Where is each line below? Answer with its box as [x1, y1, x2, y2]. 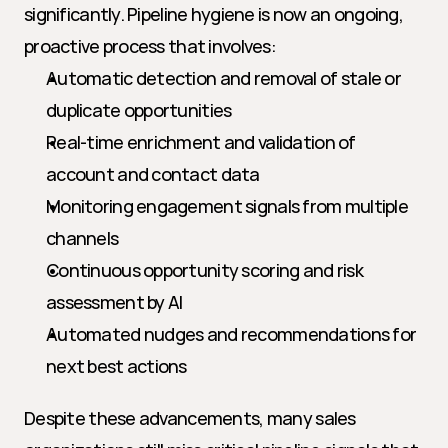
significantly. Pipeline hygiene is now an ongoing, [24, 2, 403, 26]
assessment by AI [46, 290, 183, 314]
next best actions [46, 354, 187, 378]
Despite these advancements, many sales [24, 406, 356, 430]
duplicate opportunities [46, 98, 232, 122]
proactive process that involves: [24, 34, 276, 58]
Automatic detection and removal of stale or [46, 66, 402, 90]
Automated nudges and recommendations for [46, 322, 417, 346]
